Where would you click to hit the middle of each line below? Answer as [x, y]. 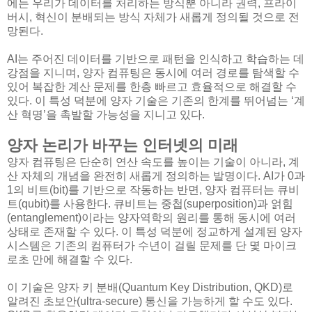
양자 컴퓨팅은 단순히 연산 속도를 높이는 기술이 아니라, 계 [153, 162]
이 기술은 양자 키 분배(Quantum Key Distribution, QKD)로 [150, 288]
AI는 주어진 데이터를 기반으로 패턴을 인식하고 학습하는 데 [156, 59]
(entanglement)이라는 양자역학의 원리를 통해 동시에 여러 [151, 218]
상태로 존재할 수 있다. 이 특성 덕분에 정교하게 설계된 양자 [155, 232]
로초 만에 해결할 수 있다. [70, 260]
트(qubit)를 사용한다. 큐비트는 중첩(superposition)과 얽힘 [150, 204]
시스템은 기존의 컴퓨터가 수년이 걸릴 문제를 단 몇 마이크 [152, 246]
